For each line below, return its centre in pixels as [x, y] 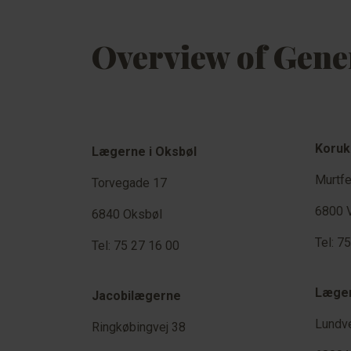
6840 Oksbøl [127, 214]
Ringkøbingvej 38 [139, 327]
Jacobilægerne [136, 296]
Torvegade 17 [129, 183]
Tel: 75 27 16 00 [136, 246]
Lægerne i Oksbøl [144, 152]
